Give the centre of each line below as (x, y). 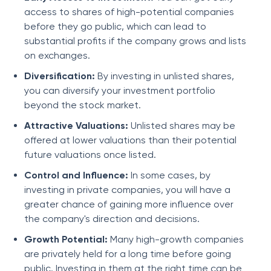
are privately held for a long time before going (128, 254)
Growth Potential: (67, 239)
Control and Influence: (77, 175)
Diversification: (61, 76)
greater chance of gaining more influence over (129, 204)
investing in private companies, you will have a (127, 190)
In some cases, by (171, 175)
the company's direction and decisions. (112, 219)
